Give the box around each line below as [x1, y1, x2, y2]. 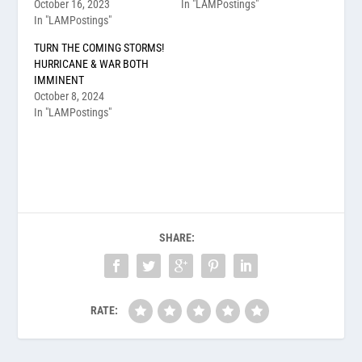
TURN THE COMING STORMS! [34, 40, 165, 54]
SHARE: [159, 230, 195, 244]
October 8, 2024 [34, 89, 105, 103]
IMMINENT [34, 73, 85, 86]
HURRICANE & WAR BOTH [34, 57, 149, 70]
